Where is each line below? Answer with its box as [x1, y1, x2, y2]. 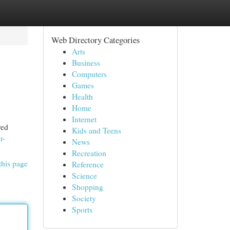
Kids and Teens [71, 125, 121, 136]
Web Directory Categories [51, 34, 140, 46]
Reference [71, 159, 104, 169]
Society [71, 193, 96, 203]
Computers [71, 69, 107, 79]
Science [71, 170, 97, 181]
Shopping [71, 182, 103, 192]
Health [71, 91, 93, 102]
